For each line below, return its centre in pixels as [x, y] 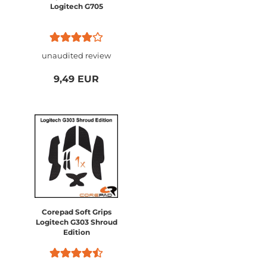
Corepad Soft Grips [76, 212]
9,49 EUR [76, 79]
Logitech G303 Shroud [76, 222]
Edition [76, 232]
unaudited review [76, 55]
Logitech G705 [76, 6]
